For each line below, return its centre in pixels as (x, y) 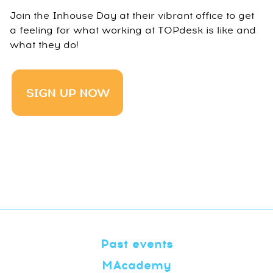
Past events (136, 244)
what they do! (44, 45)
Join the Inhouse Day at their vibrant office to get (132, 16)
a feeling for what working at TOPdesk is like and (133, 30)
